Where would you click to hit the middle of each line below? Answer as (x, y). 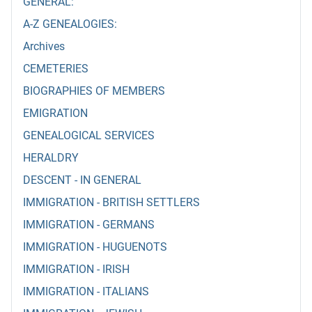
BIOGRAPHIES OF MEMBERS (94, 91)
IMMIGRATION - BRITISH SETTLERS (111, 203)
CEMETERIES (56, 69)
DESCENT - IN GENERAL (82, 180)
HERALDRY (51, 158)
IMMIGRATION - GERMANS (89, 225)
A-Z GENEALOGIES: (70, 24)
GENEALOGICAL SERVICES (89, 136)
